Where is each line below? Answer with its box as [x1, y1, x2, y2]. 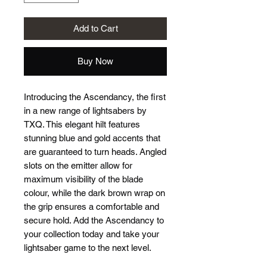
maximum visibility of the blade [24, 173, 143, 184]
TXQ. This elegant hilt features [24, 119, 140, 129]
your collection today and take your [24, 228, 159, 239]
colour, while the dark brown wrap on [24, 187, 165, 198]
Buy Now [77, 55, 113, 66]
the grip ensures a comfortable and [24, 201, 159, 212]
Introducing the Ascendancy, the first [24, 91, 166, 102]
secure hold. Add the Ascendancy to [24, 215, 164, 225]
